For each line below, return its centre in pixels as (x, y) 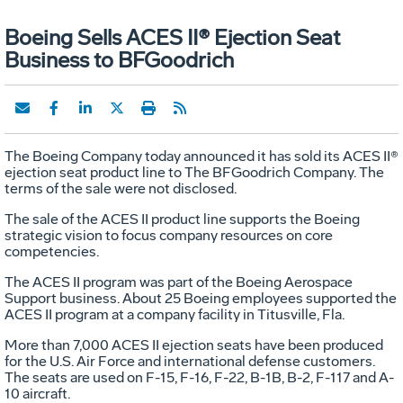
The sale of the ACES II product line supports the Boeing (182, 219)
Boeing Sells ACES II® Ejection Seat (172, 37)
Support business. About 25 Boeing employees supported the (201, 298)
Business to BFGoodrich (119, 59)
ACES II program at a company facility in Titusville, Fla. (175, 314)
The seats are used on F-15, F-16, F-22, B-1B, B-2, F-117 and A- (199, 377)
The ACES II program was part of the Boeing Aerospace (179, 282)
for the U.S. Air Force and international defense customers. (190, 361)
